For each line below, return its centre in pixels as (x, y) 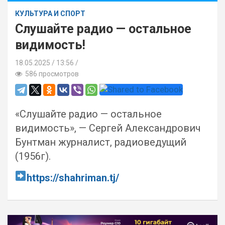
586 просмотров (50, 74)
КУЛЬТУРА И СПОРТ (50, 14)
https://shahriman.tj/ (73, 178)
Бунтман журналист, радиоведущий (101, 142)
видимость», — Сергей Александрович (108, 128)
